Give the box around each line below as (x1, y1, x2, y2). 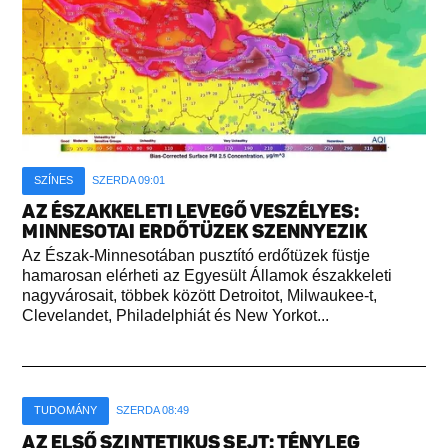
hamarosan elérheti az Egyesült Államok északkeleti (22, 266, 393, 284)
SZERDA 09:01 (92, 173, 166, 186)
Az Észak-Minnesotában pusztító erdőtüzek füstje (22, 246, 371, 264)
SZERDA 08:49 (116, 403, 190, 416)
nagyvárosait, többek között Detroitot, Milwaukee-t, (22, 286, 378, 304)
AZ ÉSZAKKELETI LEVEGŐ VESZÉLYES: (22, 199, 359, 223)
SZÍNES (34, 173, 74, 186)
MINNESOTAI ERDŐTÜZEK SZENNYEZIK (22, 219, 368, 243)
